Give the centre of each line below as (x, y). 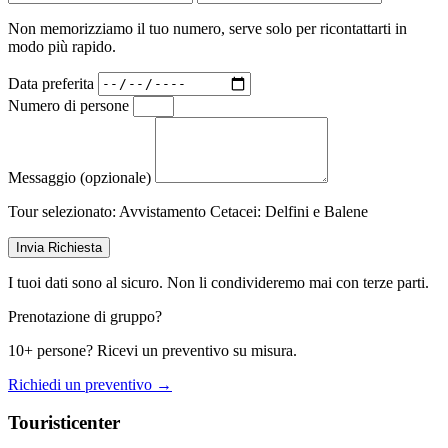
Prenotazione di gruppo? (85, 316)
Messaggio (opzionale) (79, 177)
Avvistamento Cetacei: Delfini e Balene (243, 211)
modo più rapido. (62, 46)
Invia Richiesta (59, 247)
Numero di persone (68, 105)
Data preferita (51, 82)
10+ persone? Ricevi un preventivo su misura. (152, 350)
